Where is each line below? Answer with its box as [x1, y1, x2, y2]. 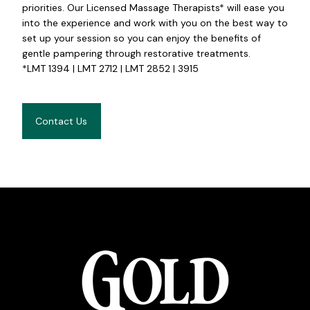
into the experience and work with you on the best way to [21, 16, 288, 29]
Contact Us [35, 115, 87, 128]
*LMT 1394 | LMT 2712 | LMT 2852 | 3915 [21, 62, 199, 75]
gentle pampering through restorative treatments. [21, 46, 250, 60]
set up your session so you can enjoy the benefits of [21, 31, 261, 44]
